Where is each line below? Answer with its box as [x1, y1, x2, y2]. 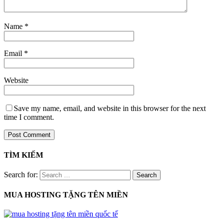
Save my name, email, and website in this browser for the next [14, 104, 206, 113]
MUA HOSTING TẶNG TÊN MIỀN [4, 191, 128, 199]
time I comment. [4, 113, 54, 122]
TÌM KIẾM [4, 150, 43, 159]
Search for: [4, 170, 38, 179]
